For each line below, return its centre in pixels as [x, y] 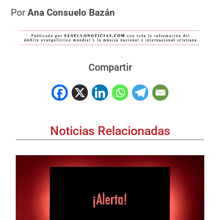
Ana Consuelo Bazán [71, 12]
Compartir [110, 68]
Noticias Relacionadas [110, 131]
